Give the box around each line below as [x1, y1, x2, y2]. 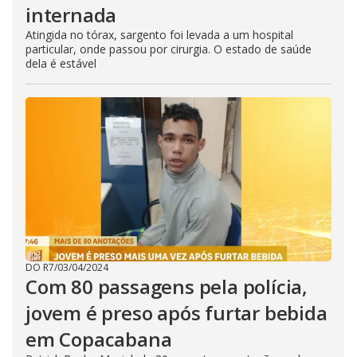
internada [25, 2, 117, 28]
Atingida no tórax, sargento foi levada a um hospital [25, 27, 293, 42]
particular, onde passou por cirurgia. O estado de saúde [25, 41, 312, 57]
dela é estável [25, 56, 96, 71]
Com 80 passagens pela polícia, [25, 273, 308, 300]
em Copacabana [25, 326, 172, 352]
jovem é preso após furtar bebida [25, 300, 328, 326]
